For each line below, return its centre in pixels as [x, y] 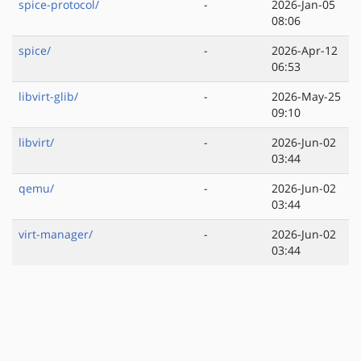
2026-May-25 [306, 97]
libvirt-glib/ [48, 97]
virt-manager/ [56, 234]
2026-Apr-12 [305, 51]
